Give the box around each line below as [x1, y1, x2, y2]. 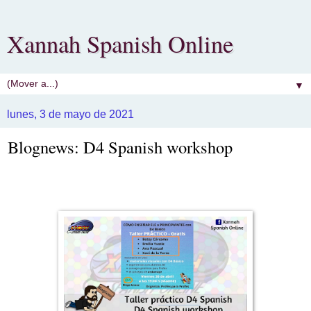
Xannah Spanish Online [7, 28, 233, 60]
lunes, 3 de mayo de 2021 [7, 108, 134, 120]
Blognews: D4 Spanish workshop [8, 135, 233, 158]
